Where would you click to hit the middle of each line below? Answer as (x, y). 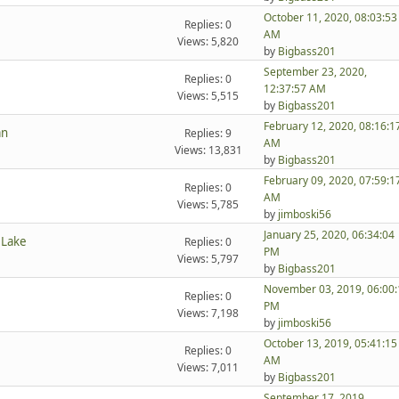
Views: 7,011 (208, 368)
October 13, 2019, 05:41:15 (330, 344)
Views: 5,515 (208, 96)
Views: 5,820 (208, 42)
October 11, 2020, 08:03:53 (330, 18)
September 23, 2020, (315, 72)
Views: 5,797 (208, 259)
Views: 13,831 (208, 151)
